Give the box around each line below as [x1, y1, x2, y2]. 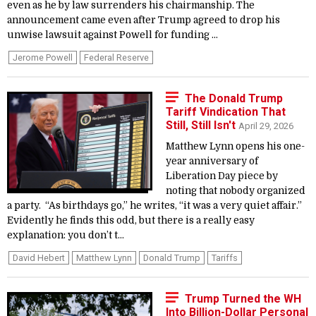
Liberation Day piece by [166, 171, 278, 181]
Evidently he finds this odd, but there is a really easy [7, 215, 255, 226]
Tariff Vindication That [166, 105, 286, 119]
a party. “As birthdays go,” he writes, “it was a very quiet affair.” [7, 200, 302, 211]
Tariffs [212, 253, 238, 263]
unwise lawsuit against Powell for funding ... [7, 30, 218, 40]
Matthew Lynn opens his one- [166, 141, 305, 152]
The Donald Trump [185, 92, 283, 105]
